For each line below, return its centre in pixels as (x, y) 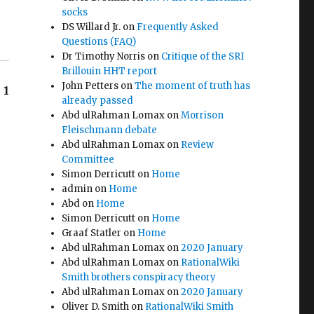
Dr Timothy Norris (104, 56)
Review (198, 145)
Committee (88, 159)
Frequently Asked (178, 27)
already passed (98, 101)
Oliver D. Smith (96, 307)
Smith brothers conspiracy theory (139, 277)
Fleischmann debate (110, 130)
